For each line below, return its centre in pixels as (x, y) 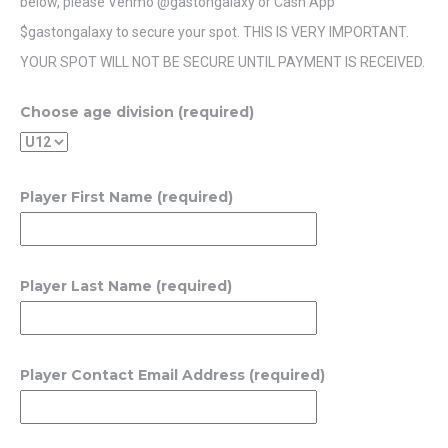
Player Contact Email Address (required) (172, 375)
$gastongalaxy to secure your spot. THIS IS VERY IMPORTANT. (214, 32)
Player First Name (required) (126, 197)
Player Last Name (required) (126, 286)
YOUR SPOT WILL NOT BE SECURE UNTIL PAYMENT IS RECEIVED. (222, 62)
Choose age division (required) (137, 112)
